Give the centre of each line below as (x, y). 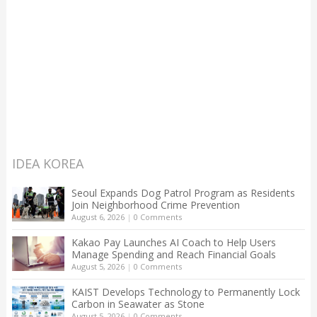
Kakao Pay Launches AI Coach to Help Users (173, 242)
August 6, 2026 (98, 217)
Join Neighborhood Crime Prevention (155, 204)
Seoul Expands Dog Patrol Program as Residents (183, 192)
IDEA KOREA (47, 163)
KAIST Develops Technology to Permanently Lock (185, 292)
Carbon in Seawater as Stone (138, 304)
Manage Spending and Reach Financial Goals (173, 254)
